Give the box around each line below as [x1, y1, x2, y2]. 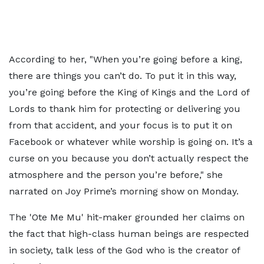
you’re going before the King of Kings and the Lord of [9, 87, 249, 98]
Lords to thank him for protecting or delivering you [9, 103, 240, 114]
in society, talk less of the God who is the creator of [9, 245, 240, 256]
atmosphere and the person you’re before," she [9, 169, 223, 180]
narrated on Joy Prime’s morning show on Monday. [9, 186, 239, 197]
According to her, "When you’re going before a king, [9, 54, 242, 65]
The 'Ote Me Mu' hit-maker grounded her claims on [9, 212, 245, 223]
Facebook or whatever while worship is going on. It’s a [9, 136, 253, 147]
